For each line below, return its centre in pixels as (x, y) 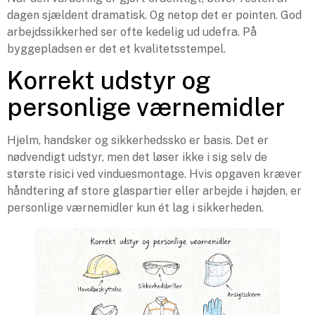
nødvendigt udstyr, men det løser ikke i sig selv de (137, 157)
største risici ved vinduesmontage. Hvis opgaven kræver (154, 174)
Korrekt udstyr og (109, 81)
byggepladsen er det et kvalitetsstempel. (116, 49)
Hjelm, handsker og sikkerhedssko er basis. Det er (138, 141)
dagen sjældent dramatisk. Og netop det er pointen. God (154, 15)
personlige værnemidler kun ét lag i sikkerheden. (135, 208)
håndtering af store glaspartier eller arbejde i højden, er (154, 191)
